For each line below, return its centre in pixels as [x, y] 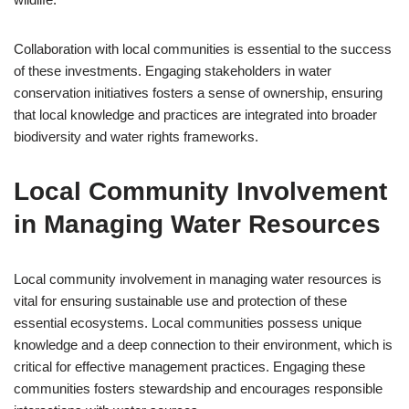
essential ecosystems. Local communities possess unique [188, 323]
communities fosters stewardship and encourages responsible [198, 388]
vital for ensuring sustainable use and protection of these [180, 301]
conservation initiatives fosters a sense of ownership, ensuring [198, 93]
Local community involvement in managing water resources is [198, 279]
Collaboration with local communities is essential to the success [203, 49]
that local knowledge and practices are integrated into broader [195, 115]
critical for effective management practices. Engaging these [189, 367]
